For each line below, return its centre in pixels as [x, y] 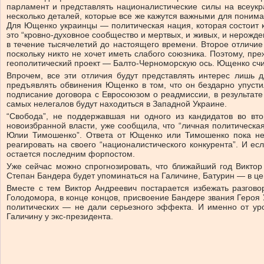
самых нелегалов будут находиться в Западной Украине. [117, 104]
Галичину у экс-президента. [60, 216]
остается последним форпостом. [71, 154]
